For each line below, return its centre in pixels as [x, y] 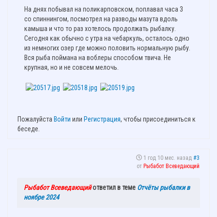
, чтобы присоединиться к [158, 119]
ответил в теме [114, 187]
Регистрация [102, 119]
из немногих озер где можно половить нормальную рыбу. [107, 48]
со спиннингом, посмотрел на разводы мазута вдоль [101, 19]
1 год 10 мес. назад [168, 158]
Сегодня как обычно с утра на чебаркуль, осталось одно [107, 39]
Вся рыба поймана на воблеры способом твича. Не [98, 58]
